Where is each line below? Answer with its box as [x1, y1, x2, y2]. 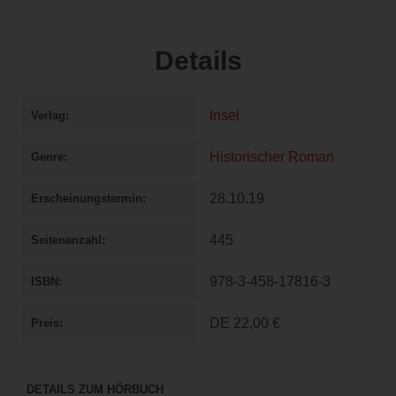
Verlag [31, 109, 65, 123]
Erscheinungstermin [31, 192, 142, 206]
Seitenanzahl [31, 233, 102, 247]
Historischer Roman [209, 149, 334, 165]
